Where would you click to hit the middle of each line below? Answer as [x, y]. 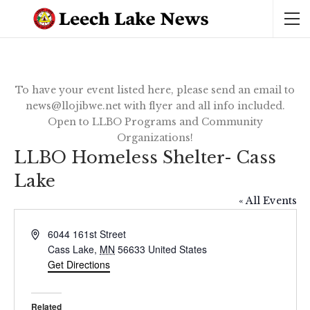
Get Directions [79, 264]
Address [48, 233]
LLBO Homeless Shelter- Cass [145, 157]
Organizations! [155, 138]
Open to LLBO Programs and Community [155, 122]
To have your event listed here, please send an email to [155, 90]
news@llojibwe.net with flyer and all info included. [155, 106]
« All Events [267, 201]
